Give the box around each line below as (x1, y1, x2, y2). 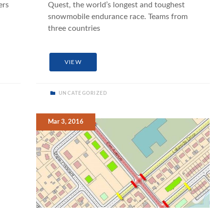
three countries (48, 24, 101, 32)
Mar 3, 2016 (48, 119, 84, 125)
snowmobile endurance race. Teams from (48, 12, 188, 21)
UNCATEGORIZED (57, 91, 108, 96)
